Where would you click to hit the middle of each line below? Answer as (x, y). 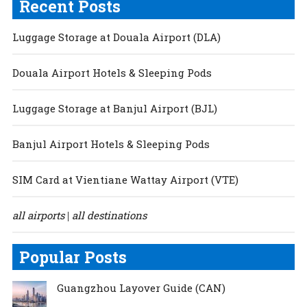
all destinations (109, 216)
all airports (38, 216)
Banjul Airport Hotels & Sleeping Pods (111, 144)
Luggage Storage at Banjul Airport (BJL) (114, 109)
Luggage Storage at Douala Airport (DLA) (116, 37)
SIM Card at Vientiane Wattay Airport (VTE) (125, 180)
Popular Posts (73, 257)
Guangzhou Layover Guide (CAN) (141, 288)
